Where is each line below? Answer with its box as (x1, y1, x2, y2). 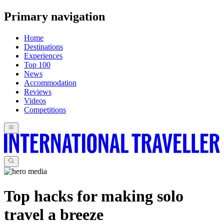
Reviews (24, 87, 51, 96)
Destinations (24, 42, 63, 51)
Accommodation (24, 78, 76, 87)
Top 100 (24, 60, 50, 69)
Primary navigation (4, 9, 105, 23)
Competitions (24, 105, 66, 114)
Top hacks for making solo (4, 186, 183, 205)
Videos (24, 96, 46, 105)
